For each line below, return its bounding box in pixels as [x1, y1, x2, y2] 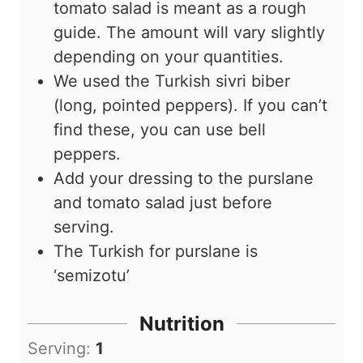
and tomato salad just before [53, 193, 272, 213]
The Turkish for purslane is [53, 241, 258, 262]
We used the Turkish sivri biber [53, 71, 290, 92]
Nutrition [139, 312, 224, 336]
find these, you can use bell [53, 120, 266, 140]
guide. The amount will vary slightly [53, 23, 325, 43]
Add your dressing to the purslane [53, 169, 314, 189]
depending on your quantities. [53, 47, 284, 67]
